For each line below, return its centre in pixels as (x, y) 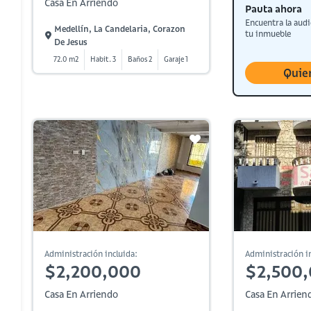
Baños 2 (140, 59)
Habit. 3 (103, 59)
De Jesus (71, 42)
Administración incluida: (91, 254)
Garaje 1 (176, 59)
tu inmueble (268, 34)
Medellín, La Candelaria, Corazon (120, 29)
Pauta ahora (273, 9)
